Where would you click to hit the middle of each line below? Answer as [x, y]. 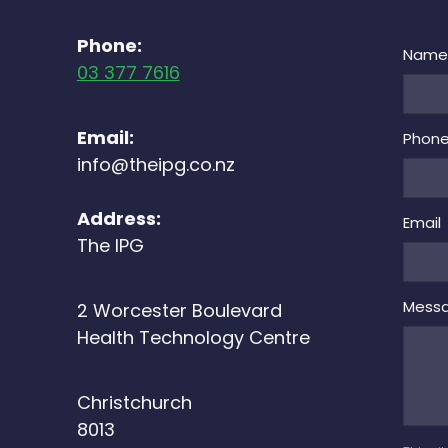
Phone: [109, 47]
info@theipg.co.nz [155, 166]
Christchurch [134, 404]
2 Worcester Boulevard [179, 312]
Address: [118, 220]
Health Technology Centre [193, 339]
